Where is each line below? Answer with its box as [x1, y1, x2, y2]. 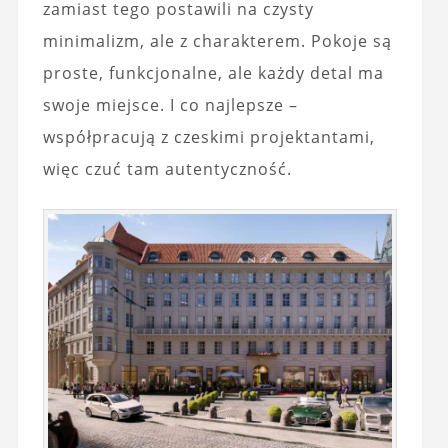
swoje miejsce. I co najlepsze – [42, 93, 298, 116]
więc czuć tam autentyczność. [42, 157, 292, 180]
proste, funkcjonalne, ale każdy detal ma [42, 61, 384, 84]
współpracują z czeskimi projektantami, [42, 125, 375, 148]
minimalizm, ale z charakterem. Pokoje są [42, 29, 392, 52]
